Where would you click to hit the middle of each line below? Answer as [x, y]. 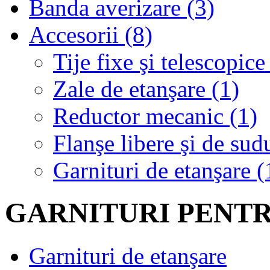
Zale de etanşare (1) [146, 89]
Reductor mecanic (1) [155, 116]
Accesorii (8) [91, 34]
